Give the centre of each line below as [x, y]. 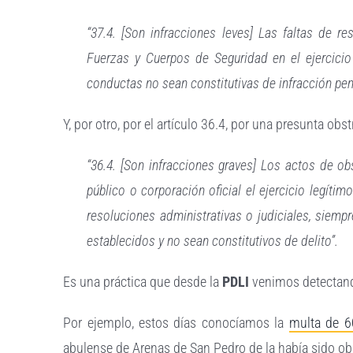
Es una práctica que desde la [143, 282]
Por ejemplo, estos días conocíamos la [176, 323]
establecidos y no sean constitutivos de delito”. [213, 241]
